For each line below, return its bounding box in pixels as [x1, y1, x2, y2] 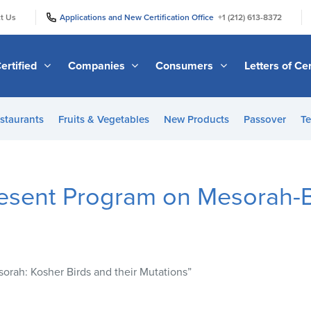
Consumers [155, 58, 217, 73]
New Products [163, 113, 229, 126]
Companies [67, 58, 128, 73]
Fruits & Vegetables [58, 113, 149, 126]
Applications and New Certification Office [60, 12, 218, 22]
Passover [243, 113, 286, 126]
